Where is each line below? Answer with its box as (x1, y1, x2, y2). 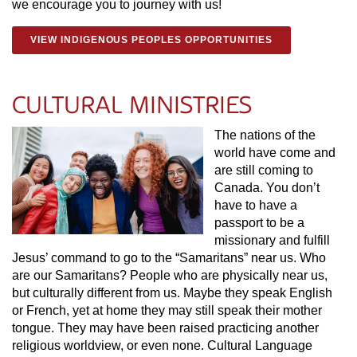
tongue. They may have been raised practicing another (12, 321, 319, 335)
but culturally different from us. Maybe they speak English (12, 286, 332, 300)
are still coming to (214, 163, 313, 177)
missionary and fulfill (214, 233, 330, 247)
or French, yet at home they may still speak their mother (12, 304, 322, 317)
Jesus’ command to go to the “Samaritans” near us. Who (12, 251, 326, 265)
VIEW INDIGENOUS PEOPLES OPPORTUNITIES (30, 34, 273, 45)
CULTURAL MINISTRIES (12, 92, 252, 119)
